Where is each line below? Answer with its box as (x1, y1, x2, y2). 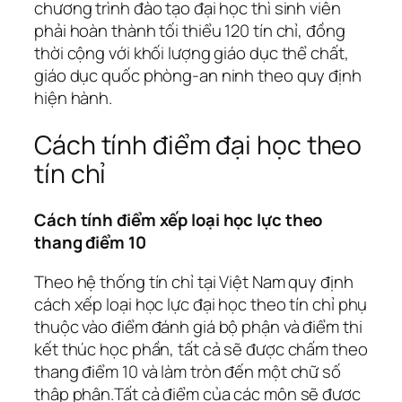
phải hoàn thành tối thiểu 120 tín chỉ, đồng (34, 19, 345, 43)
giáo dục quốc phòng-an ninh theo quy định (34, 64, 362, 88)
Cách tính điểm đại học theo (34, 127, 363, 162)
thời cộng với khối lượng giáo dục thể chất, (34, 41, 349, 66)
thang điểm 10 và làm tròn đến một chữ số (34, 359, 341, 383)
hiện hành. (34, 86, 113, 110)
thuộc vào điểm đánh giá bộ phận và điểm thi (34, 314, 363, 338)
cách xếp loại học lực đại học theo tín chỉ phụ (34, 292, 368, 316)
